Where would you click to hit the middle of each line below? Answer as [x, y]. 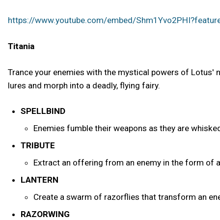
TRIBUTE [38, 146]
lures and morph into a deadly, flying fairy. [84, 85]
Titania [21, 46]
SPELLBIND [43, 111]
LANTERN [39, 180]
